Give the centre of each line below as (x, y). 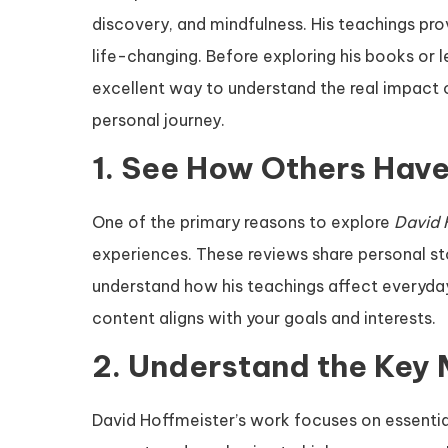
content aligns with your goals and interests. (264, 318)
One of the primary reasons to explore (243, 222)
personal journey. (158, 120)
